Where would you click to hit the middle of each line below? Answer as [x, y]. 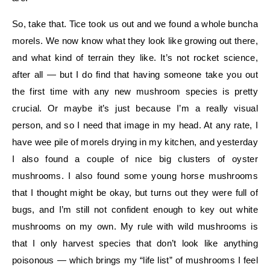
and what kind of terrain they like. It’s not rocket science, [135, 58]
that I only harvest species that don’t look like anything [135, 243]
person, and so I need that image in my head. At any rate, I [135, 125]
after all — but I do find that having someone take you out [135, 74]
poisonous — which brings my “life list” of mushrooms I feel [135, 260]
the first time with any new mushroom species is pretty [135, 91]
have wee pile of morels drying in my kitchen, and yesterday [135, 142]
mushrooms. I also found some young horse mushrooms [135, 176]
